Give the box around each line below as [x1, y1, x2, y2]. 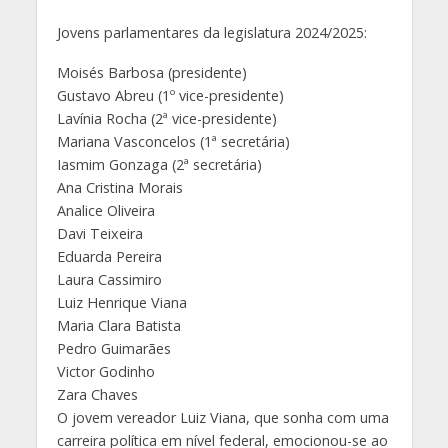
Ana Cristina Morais [56, 178, 183, 198]
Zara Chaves [56, 385, 138, 405]
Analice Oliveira [56, 201, 155, 221]
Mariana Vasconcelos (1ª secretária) [56, 132, 290, 152]
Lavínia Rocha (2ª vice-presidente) [56, 109, 277, 129]
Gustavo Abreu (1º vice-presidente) [56, 86, 284, 106]
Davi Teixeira [56, 224, 143, 244]
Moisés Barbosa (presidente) [56, 63, 247, 83]
